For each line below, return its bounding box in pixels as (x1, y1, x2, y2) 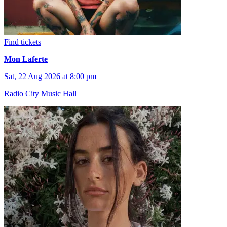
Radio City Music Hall (4, 89, 77, 98)
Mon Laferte (4, 54, 48, 63)
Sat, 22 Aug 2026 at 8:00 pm (4, 71, 96, 81)
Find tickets (4, 37, 41, 46)
